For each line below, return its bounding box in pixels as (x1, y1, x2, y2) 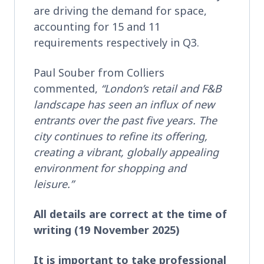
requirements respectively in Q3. (34, 35, 205, 49)
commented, (34, 81, 101, 95)
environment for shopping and (34, 160, 186, 175)
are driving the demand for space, (34, 3, 207, 18)
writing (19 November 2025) (34, 222, 180, 237)
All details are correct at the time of (34, 206, 227, 221)
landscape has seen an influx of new (34, 97, 214, 111)
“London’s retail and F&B (101, 81, 222, 95)
